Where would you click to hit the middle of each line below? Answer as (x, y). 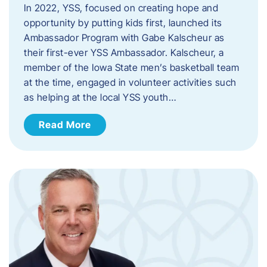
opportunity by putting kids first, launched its (123, 22)
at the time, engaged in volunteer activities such (130, 82)
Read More (65, 124)
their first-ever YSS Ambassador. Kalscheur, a (124, 52)
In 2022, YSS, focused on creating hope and (121, 7)
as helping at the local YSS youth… (100, 97)
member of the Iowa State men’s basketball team (131, 67)
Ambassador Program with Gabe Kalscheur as (124, 37)
